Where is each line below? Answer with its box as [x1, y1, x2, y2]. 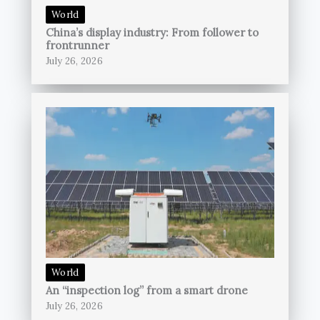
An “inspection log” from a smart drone [46, 284, 248, 298]
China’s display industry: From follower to [46, 26, 259, 40]
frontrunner [46, 39, 115, 53]
